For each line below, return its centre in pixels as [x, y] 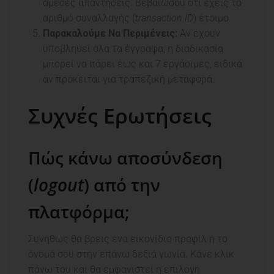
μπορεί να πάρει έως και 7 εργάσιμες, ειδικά [143, 64]
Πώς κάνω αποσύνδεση [125, 158]
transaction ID [164, 18]
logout [59, 185]
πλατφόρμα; [79, 212]
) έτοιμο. [212, 18]
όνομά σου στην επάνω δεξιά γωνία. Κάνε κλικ [131, 254]
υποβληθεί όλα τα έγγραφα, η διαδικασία [133, 49]
